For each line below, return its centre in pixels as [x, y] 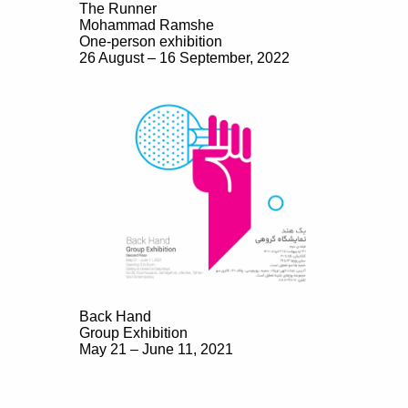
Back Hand [115, 316]
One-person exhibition [150, 41]
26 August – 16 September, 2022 [184, 58]
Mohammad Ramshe [146, 25]
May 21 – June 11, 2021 [156, 349]
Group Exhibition [133, 333]
